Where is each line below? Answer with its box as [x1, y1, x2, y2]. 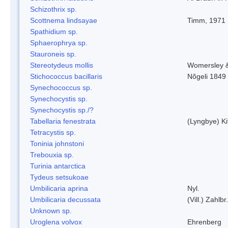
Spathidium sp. [30, 27, 78, 36]
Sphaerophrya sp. [30, 38, 88, 47]
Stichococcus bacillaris [30, 72, 102, 80]
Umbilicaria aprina [30, 184, 88, 192]
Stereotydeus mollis [30, 61, 93, 69]
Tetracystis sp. [30, 128, 76, 136]
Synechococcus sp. [30, 83, 92, 92]
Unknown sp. [30, 206, 72, 215]
